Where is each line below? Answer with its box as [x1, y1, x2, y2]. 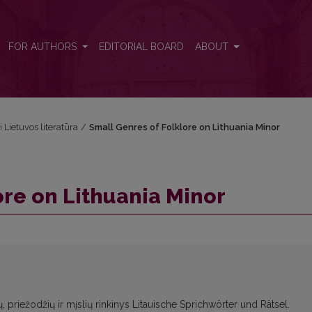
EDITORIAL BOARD [98, 41, 184, 53]
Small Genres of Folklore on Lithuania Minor [88, 122, 280, 132]
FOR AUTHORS [8, 41, 79, 53]
